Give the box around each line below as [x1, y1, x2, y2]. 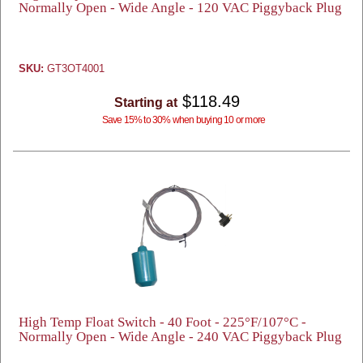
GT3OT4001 [44, 62, 105, 75]
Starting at [113, 96, 177, 109]
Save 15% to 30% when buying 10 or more [101, 114, 266, 126]
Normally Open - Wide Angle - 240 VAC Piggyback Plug [19, 329, 342, 344]
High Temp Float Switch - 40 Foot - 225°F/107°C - [19, 314, 306, 330]
